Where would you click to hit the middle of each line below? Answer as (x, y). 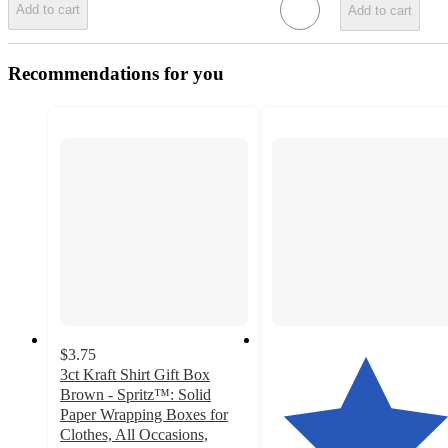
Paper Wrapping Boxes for (144, 414)
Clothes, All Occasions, (134, 434)
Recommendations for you (116, 73)
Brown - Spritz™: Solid (135, 394)
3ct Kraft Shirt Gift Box (135, 374)
